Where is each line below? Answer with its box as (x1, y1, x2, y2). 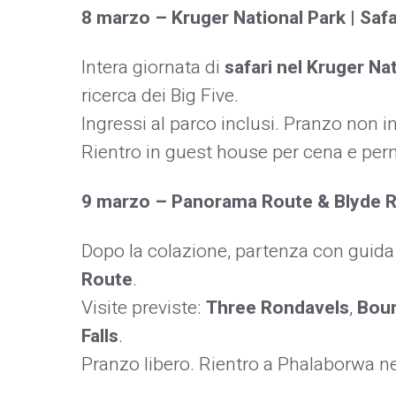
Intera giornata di (81, 53, 225, 81)
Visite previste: (81, 293, 206, 322)
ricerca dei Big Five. (81, 81, 239, 110)
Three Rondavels (206, 293, 349, 322)
